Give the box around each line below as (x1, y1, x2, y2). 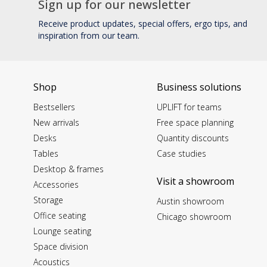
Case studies (156, 148, 206, 159)
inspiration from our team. (38, 30, 139, 41)
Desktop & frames (33, 163, 104, 175)
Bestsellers (33, 101, 75, 113)
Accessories (33, 179, 79, 190)
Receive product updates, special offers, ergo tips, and (38, 18, 247, 29)
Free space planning (156, 117, 234, 128)
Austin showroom (156, 195, 224, 207)
